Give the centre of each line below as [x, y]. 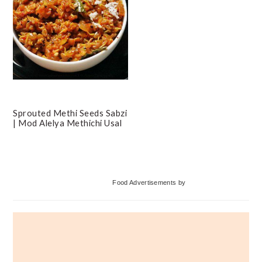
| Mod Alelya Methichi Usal [68, 123]
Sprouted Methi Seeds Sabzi [70, 113]
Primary [42, 173]
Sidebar [41, 200]
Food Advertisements [144, 182]
